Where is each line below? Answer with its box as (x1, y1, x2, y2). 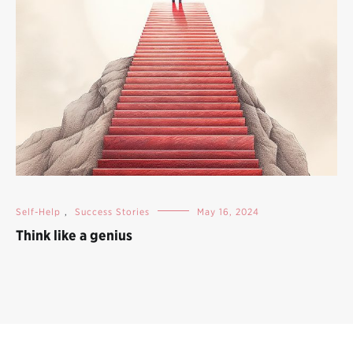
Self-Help (16, 205, 61, 217)
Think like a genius (16, 226, 132, 243)
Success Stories (75, 205, 150, 217)
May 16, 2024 (197, 205, 259, 217)
